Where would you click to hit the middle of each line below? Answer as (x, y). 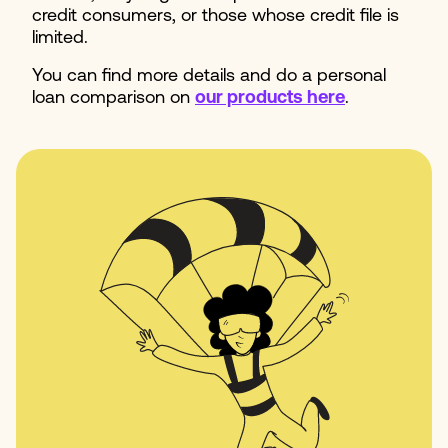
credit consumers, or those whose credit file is (215, 16)
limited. (60, 38)
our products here (270, 98)
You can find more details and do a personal (209, 76)
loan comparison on (113, 98)
